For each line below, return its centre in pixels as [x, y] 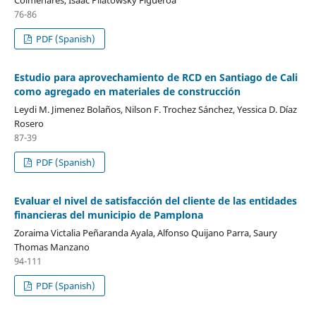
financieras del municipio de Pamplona [108, 214]
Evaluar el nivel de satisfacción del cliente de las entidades [155, 200]
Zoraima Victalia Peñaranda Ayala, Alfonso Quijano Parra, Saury [145, 232]
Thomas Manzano [51, 247]
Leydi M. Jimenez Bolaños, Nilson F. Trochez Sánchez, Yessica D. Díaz [155, 109]
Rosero [29, 123]
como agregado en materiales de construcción [127, 91]
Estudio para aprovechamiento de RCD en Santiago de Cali [156, 77]
